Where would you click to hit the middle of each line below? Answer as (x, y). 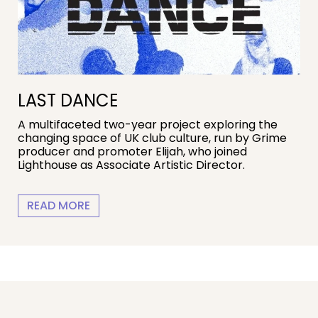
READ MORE (59, 206)
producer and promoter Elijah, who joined (132, 152)
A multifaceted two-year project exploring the (148, 125)
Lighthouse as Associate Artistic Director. (131, 165)
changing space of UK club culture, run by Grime (152, 138)
